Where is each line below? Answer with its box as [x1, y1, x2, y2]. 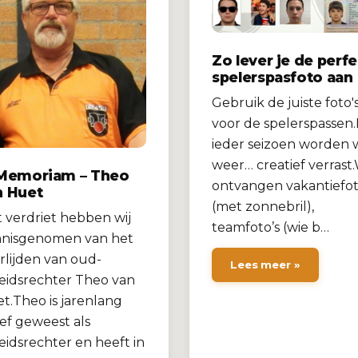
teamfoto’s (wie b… [212, 220, 329, 236]
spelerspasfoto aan [212, 69, 353, 86]
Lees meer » [230, 258, 300, 272]
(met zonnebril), [212, 199, 314, 215]
